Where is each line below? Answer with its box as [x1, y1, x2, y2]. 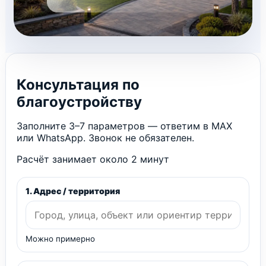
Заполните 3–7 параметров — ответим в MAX [17, 119, 232, 132]
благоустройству [17, 93, 142, 110]
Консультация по [17, 75, 140, 93]
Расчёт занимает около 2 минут [17, 153, 169, 165]
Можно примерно [26, 233, 95, 243]
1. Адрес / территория [26, 185, 120, 196]
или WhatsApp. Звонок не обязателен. [17, 131, 194, 144]
